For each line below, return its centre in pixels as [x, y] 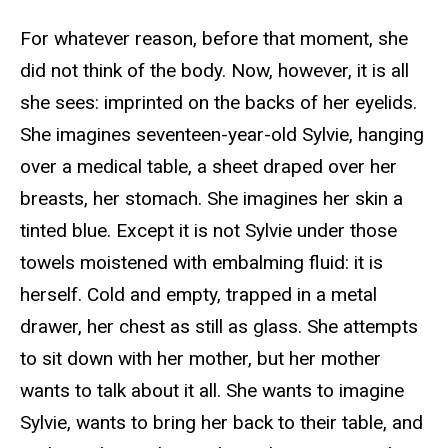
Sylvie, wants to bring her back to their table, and [221, 423]
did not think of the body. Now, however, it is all [214, 71]
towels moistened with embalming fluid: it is [201, 263]
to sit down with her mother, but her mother [200, 359]
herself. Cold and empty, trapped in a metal [198, 295]
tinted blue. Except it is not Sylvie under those [208, 231]
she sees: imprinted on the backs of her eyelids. [218, 103]
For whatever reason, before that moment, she [214, 39]
